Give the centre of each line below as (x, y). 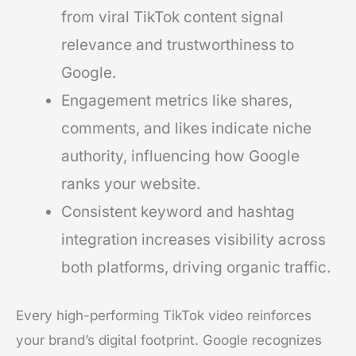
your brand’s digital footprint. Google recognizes (169, 341)
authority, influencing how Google (180, 156)
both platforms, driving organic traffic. (196, 267)
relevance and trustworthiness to (178, 44)
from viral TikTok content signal (172, 17)
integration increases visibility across (193, 239)
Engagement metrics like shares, (177, 100)
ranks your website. (131, 184)
